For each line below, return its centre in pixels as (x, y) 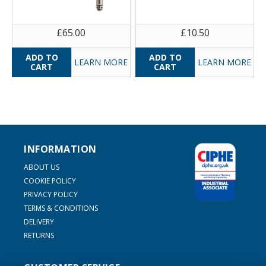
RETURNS (39, 236)
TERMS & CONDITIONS (61, 208)
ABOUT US (42, 167)
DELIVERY (39, 222)
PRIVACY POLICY (51, 195)
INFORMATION (60, 149)
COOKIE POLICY (50, 181)
